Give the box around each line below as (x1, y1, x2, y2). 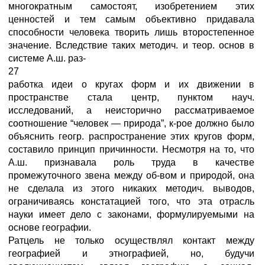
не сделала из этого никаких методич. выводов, (8, 183, 254, 193)
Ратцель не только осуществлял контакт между (8, 235, 254, 245)
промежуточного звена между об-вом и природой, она (8, 170, 254, 180)
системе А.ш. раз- (8, 53, 86, 63)
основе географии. (8, 222, 91, 232)
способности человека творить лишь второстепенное (8, 27, 254, 37)
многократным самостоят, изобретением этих (8, 1, 254, 11)
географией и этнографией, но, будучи (8, 248, 254, 258)
